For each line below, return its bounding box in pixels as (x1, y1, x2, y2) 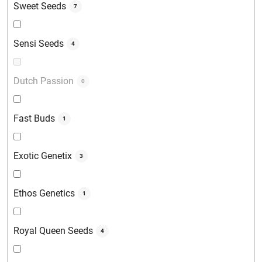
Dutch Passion (13, 75, 74, 87)
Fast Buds (13, 113, 55, 125)
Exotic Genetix (13, 150, 72, 162)
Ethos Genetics (13, 188, 75, 199)
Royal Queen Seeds (13, 225, 93, 237)
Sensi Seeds (13, 38, 64, 50)
